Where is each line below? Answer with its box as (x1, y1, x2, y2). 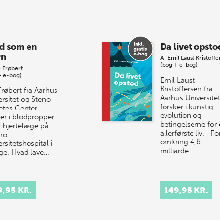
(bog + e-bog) (160, 61, 198, 68)
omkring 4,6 (160, 137, 201, 146)
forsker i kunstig (160, 102, 213, 111)
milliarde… (160, 146, 194, 155)
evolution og (160, 110, 202, 120)
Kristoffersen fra (160, 84, 213, 93)
